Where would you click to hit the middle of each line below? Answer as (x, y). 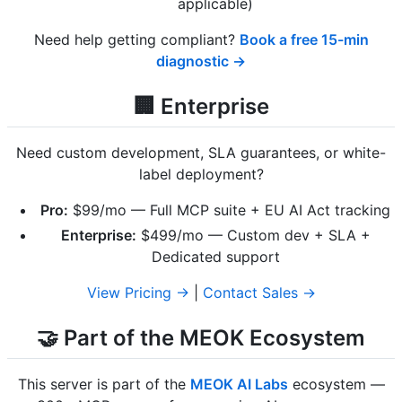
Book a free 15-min (304, 39)
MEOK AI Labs (239, 384)
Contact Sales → (259, 292)
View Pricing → (138, 292)
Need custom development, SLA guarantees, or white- (201, 152)
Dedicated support (215, 256)
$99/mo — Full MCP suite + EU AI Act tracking (229, 210)
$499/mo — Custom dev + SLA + (253, 235)
